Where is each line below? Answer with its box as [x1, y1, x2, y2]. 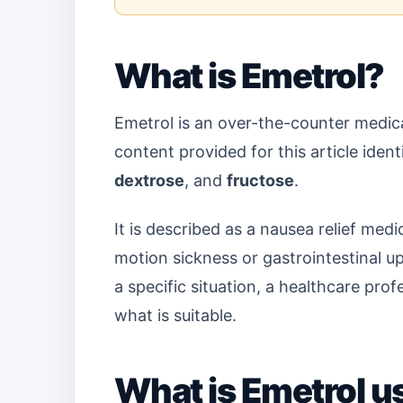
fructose [227, 171, 294, 190]
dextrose [114, 171, 184, 190]
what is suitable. [114, 306, 237, 325]
